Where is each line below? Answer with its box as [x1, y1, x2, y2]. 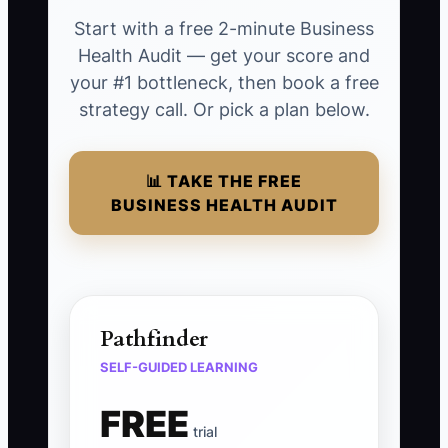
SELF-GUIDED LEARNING [100, 359, 258, 376]
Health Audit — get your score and [78, 45, 370, 67]
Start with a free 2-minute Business [74, 18, 374, 40]
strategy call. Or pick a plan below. [78, 99, 370, 121]
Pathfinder [100, 324, 208, 355]
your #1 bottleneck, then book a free [69, 72, 379, 94]
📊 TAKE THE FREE [146, 171, 302, 192]
